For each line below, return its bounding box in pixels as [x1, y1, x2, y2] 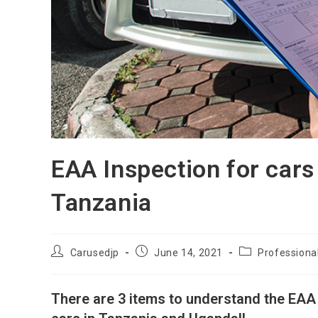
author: [50, 258, 86, 270]
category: [238, 258, 285, 270]
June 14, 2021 [154, 246, 224, 258]
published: [134, 258, 185, 270]
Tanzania [51, 187, 152, 216]
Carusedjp [70, 246, 120, 258]
